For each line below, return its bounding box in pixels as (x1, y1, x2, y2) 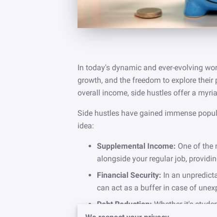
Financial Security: (97, 170, 161, 180)
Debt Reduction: (97, 200, 154, 209)
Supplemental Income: (97, 141, 178, 151)
